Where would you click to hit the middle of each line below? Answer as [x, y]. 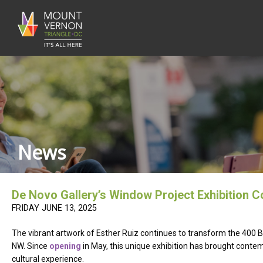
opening [65, 246]
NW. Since [31, 246]
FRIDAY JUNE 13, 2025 [54, 208]
